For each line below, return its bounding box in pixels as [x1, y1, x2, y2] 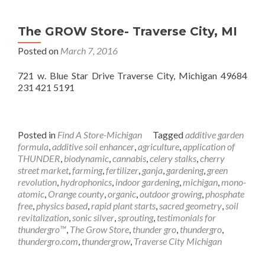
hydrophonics [60, 176, 112, 188]
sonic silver [72, 212, 114, 223]
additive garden [185, 129, 244, 140]
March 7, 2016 [60, 45, 118, 56]
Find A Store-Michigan [57, 129, 142, 140]
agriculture [138, 141, 179, 152]
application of [183, 141, 235, 152]
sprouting [118, 212, 153, 223]
